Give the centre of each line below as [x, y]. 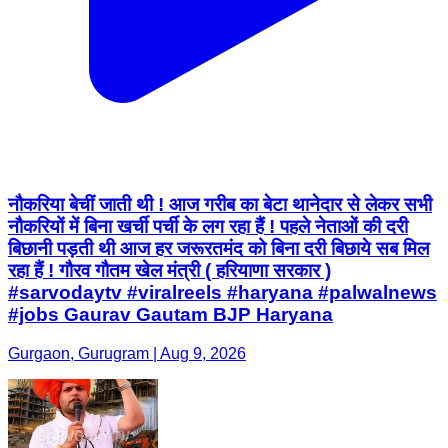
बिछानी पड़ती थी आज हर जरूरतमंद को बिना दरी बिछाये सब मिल [218, 249]
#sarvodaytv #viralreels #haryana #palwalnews [222, 293]
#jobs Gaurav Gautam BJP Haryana [170, 315]
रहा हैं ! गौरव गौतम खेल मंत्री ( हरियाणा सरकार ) [169, 271]
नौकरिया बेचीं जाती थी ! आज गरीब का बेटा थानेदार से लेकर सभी [220, 205]
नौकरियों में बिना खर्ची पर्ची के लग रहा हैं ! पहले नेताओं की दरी [208, 227]
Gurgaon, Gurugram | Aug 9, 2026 [127, 353]
